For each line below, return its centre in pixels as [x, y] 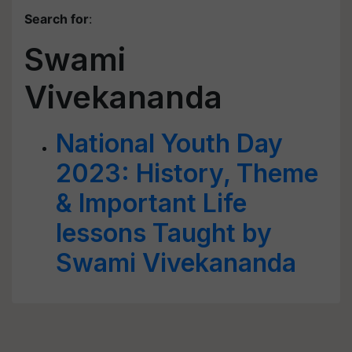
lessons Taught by [164, 233]
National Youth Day [169, 143]
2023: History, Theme [187, 173]
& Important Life [151, 203]
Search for [57, 19]
